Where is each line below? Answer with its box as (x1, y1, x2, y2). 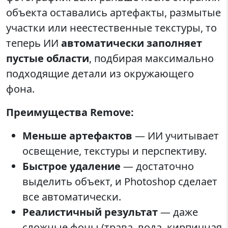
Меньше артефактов (22, 128, 132, 142)
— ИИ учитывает (132, 128, 219, 142)
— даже (158, 205, 198, 219)
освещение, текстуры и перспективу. (22, 144, 207, 158)
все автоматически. (22, 189, 121, 204)
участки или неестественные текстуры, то (6, 20, 217, 35)
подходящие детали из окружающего (6, 66, 194, 80)
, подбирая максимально (89, 51, 214, 65)
